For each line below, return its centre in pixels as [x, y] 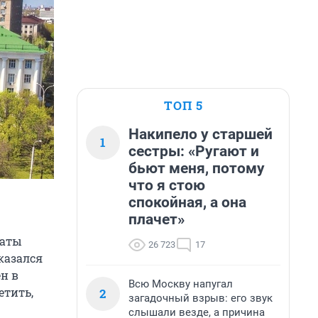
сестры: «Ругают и [194, 151]
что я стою [167, 185]
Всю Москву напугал [181, 284]
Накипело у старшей [201, 134]
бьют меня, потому [197, 168]
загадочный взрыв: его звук [201, 298]
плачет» [157, 219]
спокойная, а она [187, 202]
